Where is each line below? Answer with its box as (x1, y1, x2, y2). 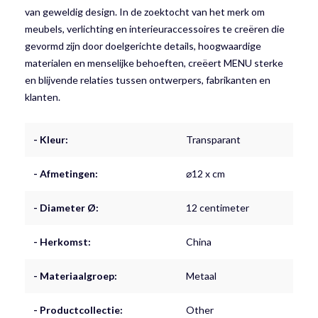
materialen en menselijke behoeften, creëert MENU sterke (25, 56, 283, 69)
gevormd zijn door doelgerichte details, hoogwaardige (25, 39, 261, 52)
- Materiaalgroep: (33, 269, 117, 282)
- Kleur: (33, 133, 68, 146)
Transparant (186, 133, 241, 146)
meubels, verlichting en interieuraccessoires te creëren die (25, 22, 285, 35)
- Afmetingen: (33, 167, 98, 180)
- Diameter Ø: (33, 201, 99, 214)
